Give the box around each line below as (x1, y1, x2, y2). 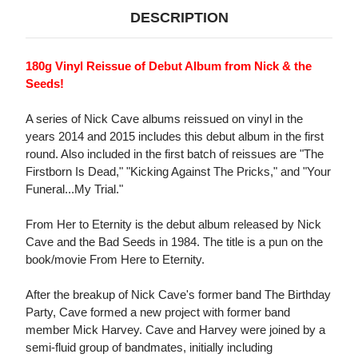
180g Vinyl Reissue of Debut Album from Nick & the (26, 59, 312, 74)
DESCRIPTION (129, 10, 229, 26)
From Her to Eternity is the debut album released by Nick (26, 217, 321, 232)
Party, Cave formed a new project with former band (26, 305, 290, 320)
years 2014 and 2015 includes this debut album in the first (26, 129, 324, 144)
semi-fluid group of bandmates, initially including (26, 340, 272, 355)
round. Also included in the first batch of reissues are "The (26, 147, 324, 161)
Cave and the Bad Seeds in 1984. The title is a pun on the (26, 235, 323, 249)
